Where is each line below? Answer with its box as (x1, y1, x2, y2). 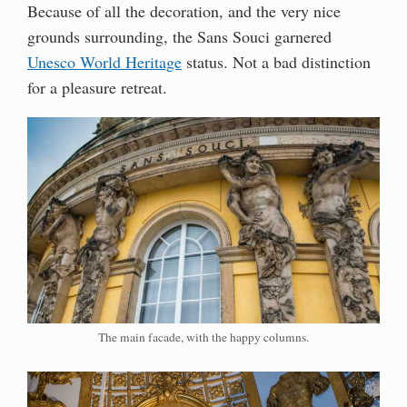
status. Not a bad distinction (182, 50, 371, 73)
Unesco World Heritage (27, 50, 182, 73)
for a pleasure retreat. (27, 75, 167, 98)
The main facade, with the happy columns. (98, 328, 309, 345)
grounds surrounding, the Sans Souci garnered (27, 25, 332, 47)
